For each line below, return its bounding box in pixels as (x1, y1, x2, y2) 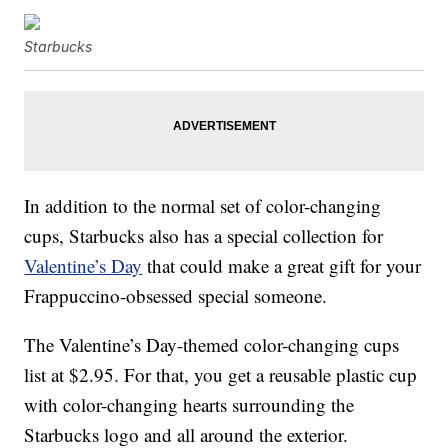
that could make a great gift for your (142, 253, 422, 279)
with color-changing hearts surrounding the (24, 392, 355, 418)
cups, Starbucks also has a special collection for (24, 223, 384, 249)
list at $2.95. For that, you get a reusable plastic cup (24, 362, 418, 388)
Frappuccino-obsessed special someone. (24, 283, 328, 309)
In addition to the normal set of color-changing (24, 193, 382, 219)
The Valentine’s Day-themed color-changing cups (24, 332, 400, 358)
